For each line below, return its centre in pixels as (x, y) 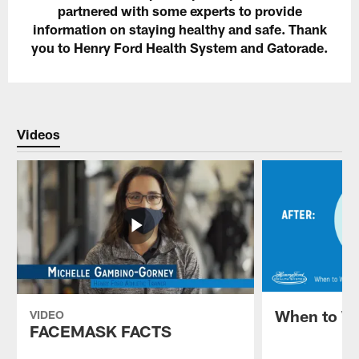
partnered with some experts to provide (179, 11)
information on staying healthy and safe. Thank (179, 29)
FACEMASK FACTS (100, 331)
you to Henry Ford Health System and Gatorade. (179, 48)
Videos (38, 133)
